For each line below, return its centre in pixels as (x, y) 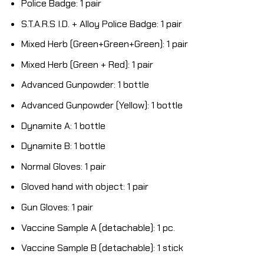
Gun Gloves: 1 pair (57, 207)
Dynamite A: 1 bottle (63, 126)
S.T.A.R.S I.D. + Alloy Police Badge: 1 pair (101, 24)
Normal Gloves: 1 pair (63, 166)
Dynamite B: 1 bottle (63, 146)
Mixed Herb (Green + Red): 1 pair (87, 64)
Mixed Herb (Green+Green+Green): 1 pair (104, 44)
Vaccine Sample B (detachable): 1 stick (102, 248)
